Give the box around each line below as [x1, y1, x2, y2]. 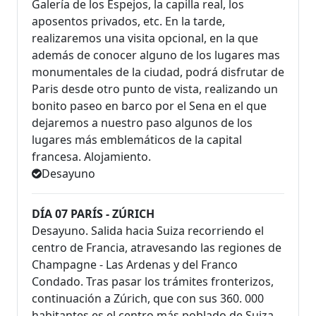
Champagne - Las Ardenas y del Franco [32, 256, 238, 272]
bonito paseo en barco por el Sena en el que [32, 97, 267, 114]
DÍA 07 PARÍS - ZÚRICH [32, 205, 154, 221]
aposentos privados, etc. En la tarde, [32, 13, 225, 29]
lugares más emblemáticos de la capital [32, 131, 242, 147]
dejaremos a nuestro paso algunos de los [32, 114, 253, 130]
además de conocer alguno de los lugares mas [32, 47, 280, 63]
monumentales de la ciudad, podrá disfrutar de [32, 63, 284, 80]
